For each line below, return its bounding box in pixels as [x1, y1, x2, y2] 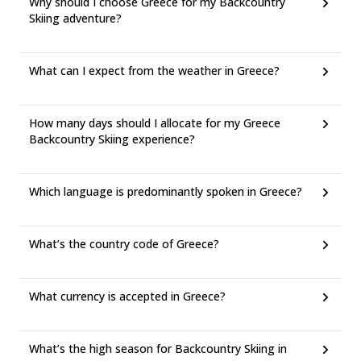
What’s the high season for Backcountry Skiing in [29, 341, 287, 356]
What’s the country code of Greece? [29, 236, 219, 251]
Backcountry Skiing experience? [29, 131, 195, 147]
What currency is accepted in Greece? [29, 288, 226, 304]
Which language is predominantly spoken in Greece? [29, 184, 302, 199]
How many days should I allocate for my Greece [29, 115, 280, 131]
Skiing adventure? [29, 10, 122, 26]
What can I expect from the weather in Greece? [29, 63, 280, 78]
